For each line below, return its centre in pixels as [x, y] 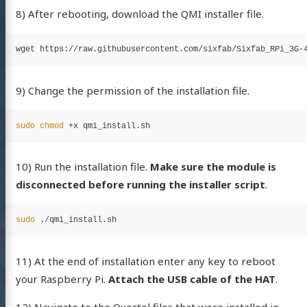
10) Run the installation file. [83, 167]
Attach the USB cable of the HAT [192, 279]
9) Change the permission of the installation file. [132, 90]
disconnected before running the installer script [140, 185]
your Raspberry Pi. [62, 279]
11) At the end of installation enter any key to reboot [145, 261]
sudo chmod [39, 126]
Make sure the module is [213, 167]
